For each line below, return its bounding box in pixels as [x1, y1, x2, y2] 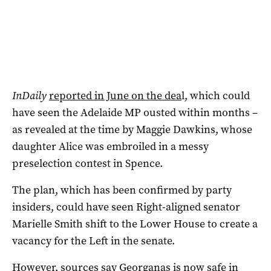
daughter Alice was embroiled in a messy [12, 139, 209, 154]
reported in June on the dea [49, 88, 181, 103]
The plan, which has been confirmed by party [12, 182, 232, 197]
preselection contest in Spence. [12, 155, 163, 171]
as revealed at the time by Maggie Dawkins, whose [12, 122, 252, 137]
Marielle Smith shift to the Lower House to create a [12, 216, 258, 231]
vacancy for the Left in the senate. [12, 233, 175, 248]
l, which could [181, 88, 250, 103]
